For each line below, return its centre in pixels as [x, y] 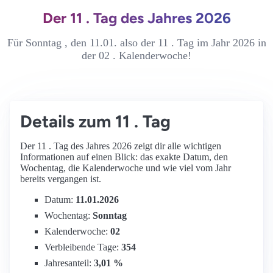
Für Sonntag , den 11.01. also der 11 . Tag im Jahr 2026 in [136, 43]
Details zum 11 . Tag [95, 121]
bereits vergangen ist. [61, 179]
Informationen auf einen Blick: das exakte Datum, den [124, 157]
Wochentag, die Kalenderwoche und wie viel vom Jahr [126, 168]
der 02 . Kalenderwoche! [136, 55]
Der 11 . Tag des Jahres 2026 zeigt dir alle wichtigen [121, 146]
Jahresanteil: [69, 263]
